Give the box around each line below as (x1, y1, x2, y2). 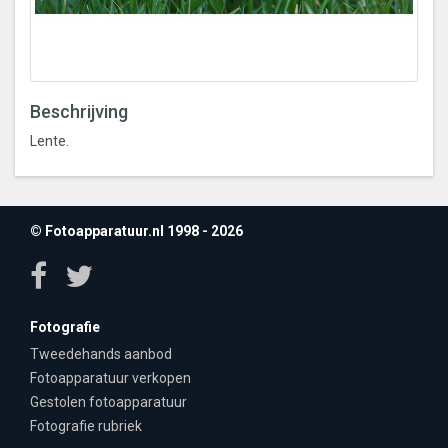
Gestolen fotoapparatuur (30, 394, 187, 410)
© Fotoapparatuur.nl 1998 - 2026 (30, 223, 243, 239)
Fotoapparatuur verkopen (30, 370, 191, 386)
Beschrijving (30, 101, 128, 122)
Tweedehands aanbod (30, 346, 172, 362)
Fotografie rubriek (30, 418, 142, 434)
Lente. (30, 133, 69, 149)
